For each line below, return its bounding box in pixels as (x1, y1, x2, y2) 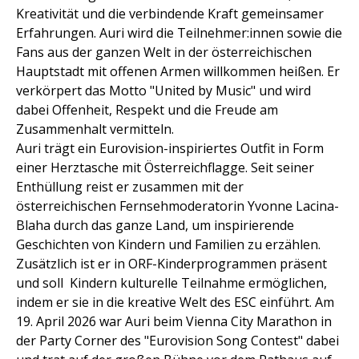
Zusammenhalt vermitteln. (16, 120, 174, 138)
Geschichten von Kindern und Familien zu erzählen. (16, 236, 321, 253)
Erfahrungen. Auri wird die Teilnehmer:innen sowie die (16, 24, 342, 42)
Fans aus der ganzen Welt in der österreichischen (16, 43, 312, 61)
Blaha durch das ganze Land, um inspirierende (16, 216, 294, 234)
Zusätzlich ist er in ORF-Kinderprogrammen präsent (16, 255, 327, 272)
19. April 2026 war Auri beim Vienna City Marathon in (16, 313, 332, 330)
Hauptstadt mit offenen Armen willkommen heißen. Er (16, 63, 340, 80)
